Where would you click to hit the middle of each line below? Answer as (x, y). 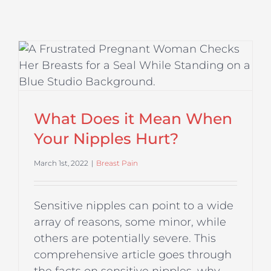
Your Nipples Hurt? (106, 139)
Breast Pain (117, 163)
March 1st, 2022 (61, 163)
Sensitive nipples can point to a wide (134, 206)
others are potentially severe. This (125, 239)
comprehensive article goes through (133, 255)
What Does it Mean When (133, 119)
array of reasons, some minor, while (130, 222)
